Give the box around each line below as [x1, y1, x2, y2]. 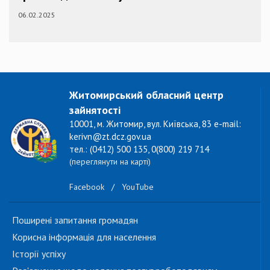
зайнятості [69, 102, 121, 117]
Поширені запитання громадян [12, 213, 138, 226]
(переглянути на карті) [69, 155, 151, 167]
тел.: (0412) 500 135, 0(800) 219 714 [69, 143, 209, 155]
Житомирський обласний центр [69, 87, 224, 102]
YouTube [122, 181, 154, 192]
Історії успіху [12, 247, 66, 260]
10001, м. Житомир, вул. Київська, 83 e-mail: [69, 118, 241, 130]
